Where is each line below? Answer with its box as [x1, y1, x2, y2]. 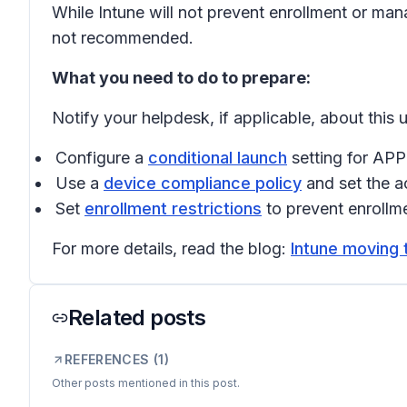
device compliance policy [104, 174, 302, 193]
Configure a [55, 148, 148, 167]
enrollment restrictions [84, 199, 262, 218]
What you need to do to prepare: [52, 68, 311, 87]
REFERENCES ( [65, 352, 159, 367]
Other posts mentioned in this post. [52, 376, 240, 390]
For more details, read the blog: [52, 239, 291, 258]
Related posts [68, 304, 206, 331]
